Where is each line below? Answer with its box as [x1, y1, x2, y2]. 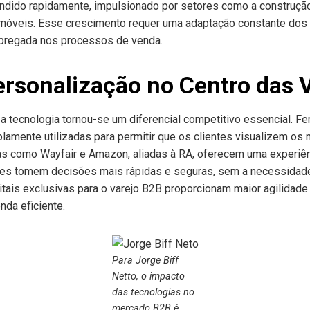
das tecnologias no [111, 286, 194, 298]
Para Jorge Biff [111, 255, 179, 266]
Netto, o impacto [111, 271, 185, 282]
